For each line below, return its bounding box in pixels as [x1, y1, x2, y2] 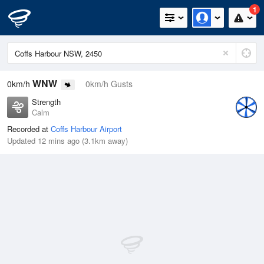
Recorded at [7, 123, 51, 135]
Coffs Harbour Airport [51, 123, 122, 135]
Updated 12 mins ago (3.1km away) [7, 135, 128, 147]
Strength [32, 96, 61, 108]
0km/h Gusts [85, 78, 133, 90]
